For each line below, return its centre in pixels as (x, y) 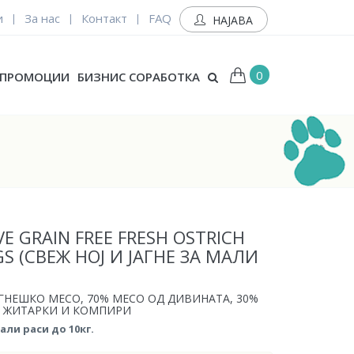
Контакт (104, 18)
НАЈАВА (231, 21)
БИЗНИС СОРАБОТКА (139, 77)
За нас (42, 18)
